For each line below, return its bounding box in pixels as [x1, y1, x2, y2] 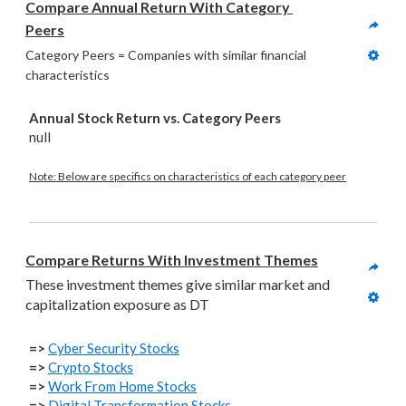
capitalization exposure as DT [25, 295, 209, 313]
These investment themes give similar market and [25, 275, 330, 293]
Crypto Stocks [48, 359, 133, 375]
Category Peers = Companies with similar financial [25, 47, 306, 63]
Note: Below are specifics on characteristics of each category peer [29, 169, 346, 183]
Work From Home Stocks [48, 378, 197, 394]
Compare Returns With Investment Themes [25, 251, 318, 268]
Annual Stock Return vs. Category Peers [29, 110, 281, 126]
